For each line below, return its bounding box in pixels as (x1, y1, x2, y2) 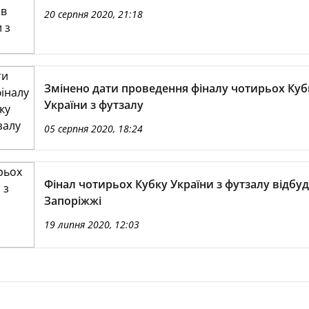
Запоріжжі (43, 193, 101, 208)
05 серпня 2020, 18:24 (43, 122, 143, 135)
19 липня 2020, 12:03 (43, 218, 139, 231)
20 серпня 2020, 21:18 (43, 8, 143, 21)
